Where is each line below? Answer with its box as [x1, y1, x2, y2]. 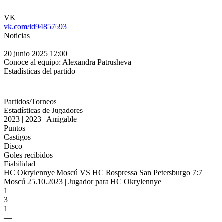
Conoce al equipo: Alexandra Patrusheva [4, 58, 131, 66]
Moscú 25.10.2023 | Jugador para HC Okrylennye [4, 177, 161, 186]
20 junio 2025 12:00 [4, 49, 67, 57]
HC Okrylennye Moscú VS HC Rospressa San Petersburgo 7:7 [4, 168, 202, 177]
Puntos [4, 124, 25, 132]
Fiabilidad [4, 160, 35, 168]
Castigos [4, 133, 31, 141]
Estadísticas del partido [4, 67, 75, 75]
